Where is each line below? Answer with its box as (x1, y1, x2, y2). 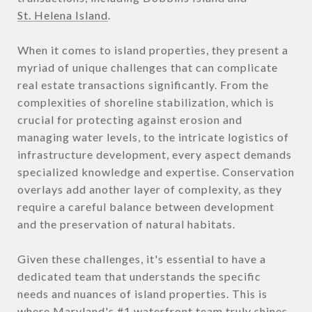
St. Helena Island (17, 8, 108, 22)
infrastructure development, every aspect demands (17, 147, 292, 161)
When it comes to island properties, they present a (17, 42, 288, 56)
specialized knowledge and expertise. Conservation (17, 164, 295, 178)
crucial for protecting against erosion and (17, 112, 242, 126)
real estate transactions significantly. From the (17, 77, 269, 91)
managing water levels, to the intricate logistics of (17, 130, 289, 143)
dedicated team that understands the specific (17, 269, 261, 283)
